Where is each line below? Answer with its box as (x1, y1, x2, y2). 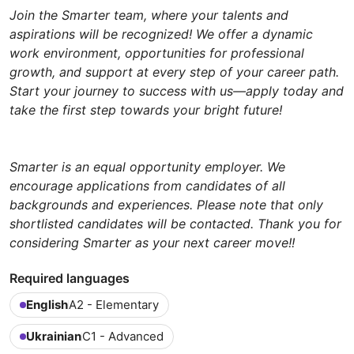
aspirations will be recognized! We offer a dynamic (9, 25, 313, 42)
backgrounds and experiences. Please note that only (9, 196, 323, 213)
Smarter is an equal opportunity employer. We (9, 158, 285, 175)
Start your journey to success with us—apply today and (9, 82, 344, 99)
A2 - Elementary (69, 296, 159, 312)
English (26, 296, 68, 312)
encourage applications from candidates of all (9, 177, 285, 194)
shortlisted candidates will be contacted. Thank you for (9, 215, 341, 232)
